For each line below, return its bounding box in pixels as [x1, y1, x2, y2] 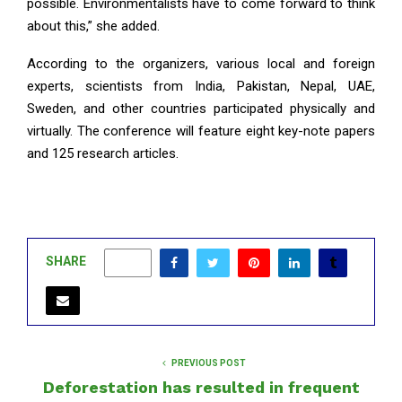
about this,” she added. [27, 17, 160, 34]
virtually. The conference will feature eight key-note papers [27, 122, 375, 139]
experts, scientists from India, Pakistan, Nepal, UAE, [27, 77, 375, 94]
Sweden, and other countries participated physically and [27, 100, 375, 117]
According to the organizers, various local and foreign [27, 55, 375, 72]
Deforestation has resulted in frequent [42, 377, 360, 397]
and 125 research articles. [27, 144, 179, 162]
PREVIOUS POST [170, 357, 246, 368]
